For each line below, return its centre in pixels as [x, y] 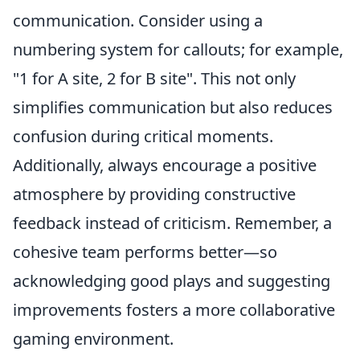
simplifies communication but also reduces [173, 107]
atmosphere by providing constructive [154, 194]
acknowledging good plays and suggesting [172, 281]
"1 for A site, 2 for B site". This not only [154, 78]
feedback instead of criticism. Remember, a [172, 223]
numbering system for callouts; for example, [178, 49]
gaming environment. [93, 339]
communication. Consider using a [138, 20]
